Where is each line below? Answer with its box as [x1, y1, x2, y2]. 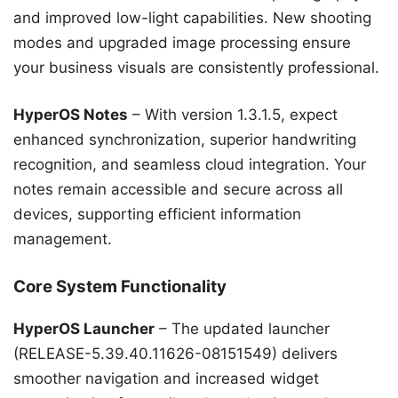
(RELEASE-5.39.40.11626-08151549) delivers [13, 344, 338, 362]
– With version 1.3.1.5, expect [128, 106, 338, 124]
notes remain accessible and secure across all [13, 180, 343, 199]
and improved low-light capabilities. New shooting [13, 8, 371, 27]
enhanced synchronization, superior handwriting [13, 131, 356, 149]
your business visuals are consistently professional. [13, 58, 379, 76]
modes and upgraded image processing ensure [13, 33, 351, 52]
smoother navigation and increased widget [13, 369, 319, 387]
